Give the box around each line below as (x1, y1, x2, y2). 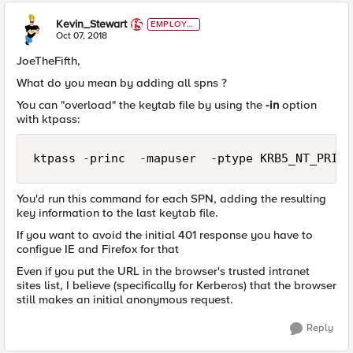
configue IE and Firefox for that (17, 242, 179, 257)
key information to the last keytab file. (17, 206, 218, 221)
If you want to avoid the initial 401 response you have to (17, 228, 313, 243)
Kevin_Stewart (56, 17, 127, 32)
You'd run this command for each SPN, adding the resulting (17, 191, 326, 206)
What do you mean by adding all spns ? (17, 76, 227, 91)
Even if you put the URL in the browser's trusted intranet (17, 264, 310, 279)
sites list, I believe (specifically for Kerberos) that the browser (17, 278, 336, 293)
